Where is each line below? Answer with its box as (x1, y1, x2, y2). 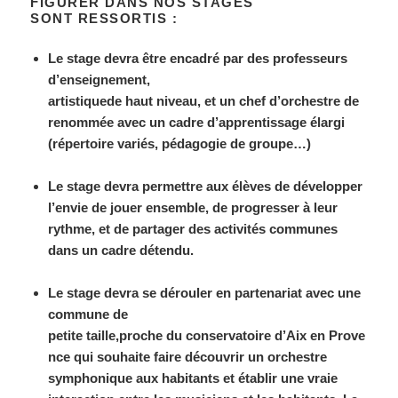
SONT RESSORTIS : (30, 10, 179, 26)
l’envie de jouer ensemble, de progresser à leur (48, 199, 338, 215)
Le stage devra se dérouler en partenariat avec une (48, 284, 362, 300)
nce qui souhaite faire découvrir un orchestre (48, 348, 328, 364)
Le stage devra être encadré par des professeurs (48, 50, 348, 66)
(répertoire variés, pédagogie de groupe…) (48, 135, 312, 151)
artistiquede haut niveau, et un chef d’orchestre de (48, 92, 363, 108)
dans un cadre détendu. (48, 242, 195, 258)
